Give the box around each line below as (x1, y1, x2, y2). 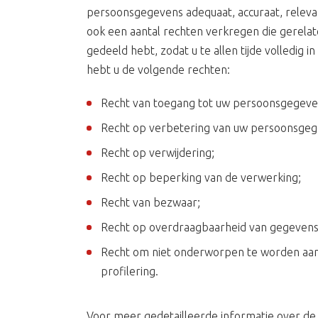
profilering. (101, 265, 158, 278)
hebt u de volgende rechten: (87, 63, 230, 76)
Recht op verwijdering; (101, 146, 214, 159)
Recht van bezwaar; (101, 196, 200, 209)
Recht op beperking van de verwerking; (101, 171, 301, 184)
